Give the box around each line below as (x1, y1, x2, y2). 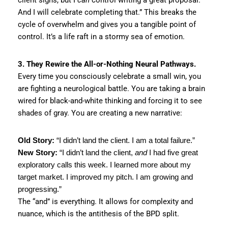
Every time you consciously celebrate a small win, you (18, 71, 201, 81)
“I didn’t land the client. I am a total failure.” (54, 135, 195, 145)
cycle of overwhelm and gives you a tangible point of (18, 19, 196, 29)
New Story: (18, 148, 58, 157)
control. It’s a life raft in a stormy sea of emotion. (18, 32, 185, 41)
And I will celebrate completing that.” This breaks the (18, 7, 196, 17)
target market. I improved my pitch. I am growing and (18, 172, 193, 181)
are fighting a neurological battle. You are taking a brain (18, 83, 205, 93)
